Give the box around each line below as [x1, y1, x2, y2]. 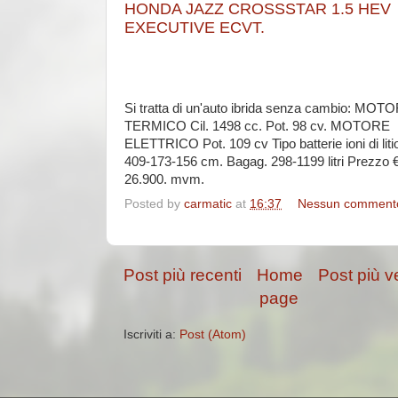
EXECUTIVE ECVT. [124, 18, 265, 36]
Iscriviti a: [123, 327, 179, 341]
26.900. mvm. [124, 171, 204, 187]
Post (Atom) [179, 327, 246, 341]
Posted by [124, 196, 184, 211]
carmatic [184, 196, 232, 211]
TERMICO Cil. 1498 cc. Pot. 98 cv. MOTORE [124, 118, 390, 133]
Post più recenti [123, 265, 242, 284]
